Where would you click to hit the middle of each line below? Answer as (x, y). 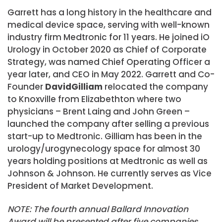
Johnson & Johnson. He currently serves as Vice (110, 174)
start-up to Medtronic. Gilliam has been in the (105, 137)
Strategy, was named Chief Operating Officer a (109, 62)
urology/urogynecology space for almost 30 (104, 149)
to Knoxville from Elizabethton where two (94, 99)
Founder (26, 87)
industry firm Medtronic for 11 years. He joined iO (109, 37)
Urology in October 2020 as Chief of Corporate (107, 50)
